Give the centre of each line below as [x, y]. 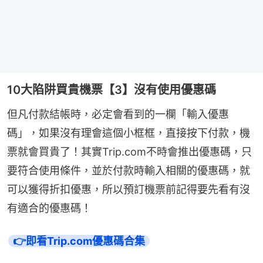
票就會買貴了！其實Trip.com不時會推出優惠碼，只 [129, 152]
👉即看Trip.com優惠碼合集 [79, 241]
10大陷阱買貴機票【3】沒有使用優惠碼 [112, 90]
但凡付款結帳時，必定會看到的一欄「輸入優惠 [118, 114]
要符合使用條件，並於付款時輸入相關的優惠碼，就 [129, 171]
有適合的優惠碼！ [49, 208]
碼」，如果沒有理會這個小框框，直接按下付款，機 [129, 133]
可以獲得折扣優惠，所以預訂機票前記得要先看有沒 [129, 190]
